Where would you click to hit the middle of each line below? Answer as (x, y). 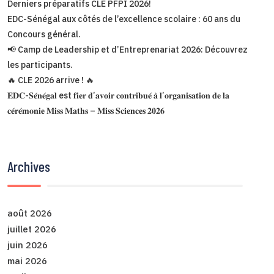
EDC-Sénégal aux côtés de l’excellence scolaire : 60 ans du (124, 19)
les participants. (40, 65)
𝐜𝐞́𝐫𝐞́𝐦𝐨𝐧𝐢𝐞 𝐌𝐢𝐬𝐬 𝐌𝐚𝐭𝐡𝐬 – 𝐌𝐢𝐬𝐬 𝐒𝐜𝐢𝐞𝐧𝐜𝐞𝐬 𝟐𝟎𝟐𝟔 (86, 111)
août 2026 (30, 213)
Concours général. (44, 35)
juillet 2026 (32, 229)
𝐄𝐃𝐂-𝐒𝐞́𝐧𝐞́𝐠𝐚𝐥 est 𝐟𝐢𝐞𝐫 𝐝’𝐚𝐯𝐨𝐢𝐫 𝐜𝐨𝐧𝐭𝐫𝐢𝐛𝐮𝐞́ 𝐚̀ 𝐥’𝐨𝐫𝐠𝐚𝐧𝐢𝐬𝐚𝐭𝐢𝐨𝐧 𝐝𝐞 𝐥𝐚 (118, 96)
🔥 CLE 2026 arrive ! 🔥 (51, 80)
